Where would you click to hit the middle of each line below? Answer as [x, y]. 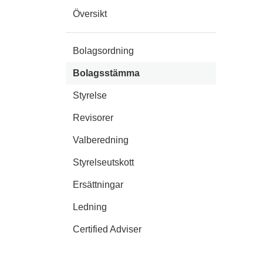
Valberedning [101, 140]
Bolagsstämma [106, 73]
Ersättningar [98, 185]
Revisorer [93, 118]
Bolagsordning [103, 51]
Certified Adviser [107, 230]
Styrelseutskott [103, 163]
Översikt [90, 14]
